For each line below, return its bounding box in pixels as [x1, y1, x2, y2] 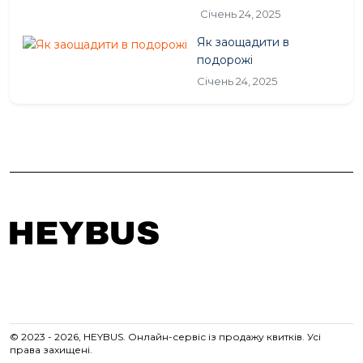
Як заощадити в [197, 35, 289, 50]
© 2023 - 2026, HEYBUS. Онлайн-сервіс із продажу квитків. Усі [10, 331, 321, 344]
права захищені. [10, 344, 92, 357]
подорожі [197, 53, 253, 68]
